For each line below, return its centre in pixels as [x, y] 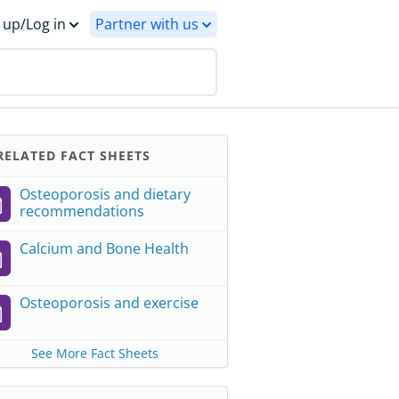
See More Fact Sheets [94, 353]
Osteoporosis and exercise [109, 303]
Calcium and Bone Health [104, 248]
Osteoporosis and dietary [105, 194]
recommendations [82, 211]
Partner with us [147, 24]
